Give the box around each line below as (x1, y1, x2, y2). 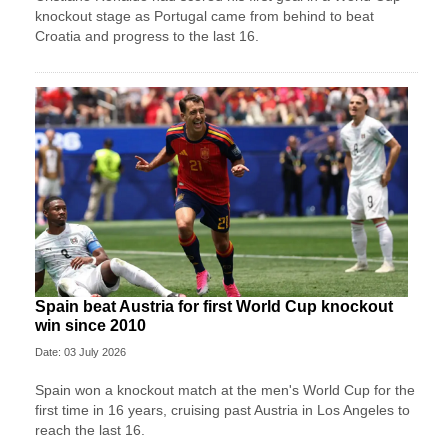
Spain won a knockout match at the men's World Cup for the (35, 381, 415, 398)
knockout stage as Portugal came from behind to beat (35, 8, 374, 25)
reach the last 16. (35, 421, 145, 438)
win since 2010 (35, 316, 146, 334)
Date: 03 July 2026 (35, 345, 126, 358)
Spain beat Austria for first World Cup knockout (35, 297, 393, 315)
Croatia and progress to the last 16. (35, 28, 259, 45)
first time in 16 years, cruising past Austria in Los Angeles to (35, 401, 410, 418)
